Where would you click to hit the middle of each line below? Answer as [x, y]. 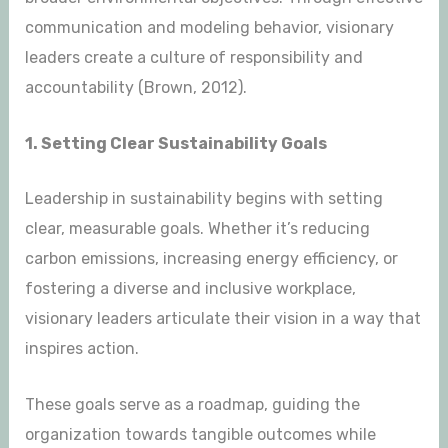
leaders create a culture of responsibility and [193, 58]
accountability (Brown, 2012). [135, 88]
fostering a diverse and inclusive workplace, [190, 289]
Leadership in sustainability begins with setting [203, 199]
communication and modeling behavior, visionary [209, 28]
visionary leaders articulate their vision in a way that [222, 319]
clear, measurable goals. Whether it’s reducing [197, 229]
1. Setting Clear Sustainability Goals [175, 143]
